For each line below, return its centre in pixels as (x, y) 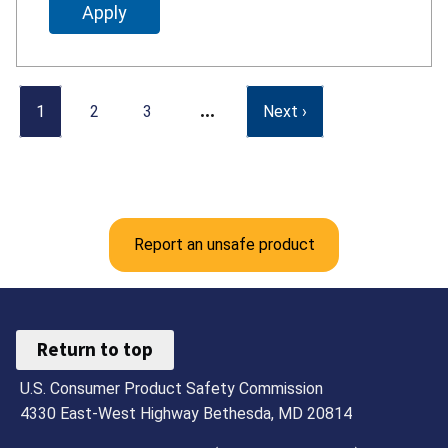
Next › (285, 111)
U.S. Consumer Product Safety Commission (172, 388)
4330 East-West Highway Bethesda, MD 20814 (186, 413)
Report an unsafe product (224, 244)
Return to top (95, 349)
